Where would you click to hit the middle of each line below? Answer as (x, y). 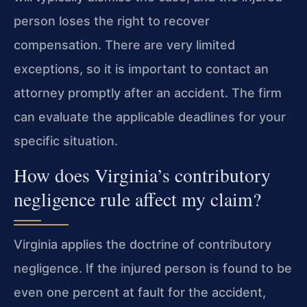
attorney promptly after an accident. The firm (148, 93)
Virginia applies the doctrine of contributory (143, 244)
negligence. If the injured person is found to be (153, 268)
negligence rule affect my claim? (137, 199)
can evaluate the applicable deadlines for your (150, 117)
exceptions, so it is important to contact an (141, 69)
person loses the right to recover (112, 21)
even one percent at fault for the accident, (140, 292)
